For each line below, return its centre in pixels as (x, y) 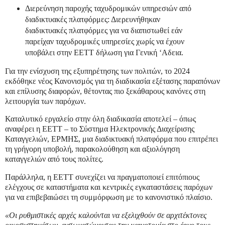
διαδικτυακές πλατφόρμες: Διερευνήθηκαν (92, 19)
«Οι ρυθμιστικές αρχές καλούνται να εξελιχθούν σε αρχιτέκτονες (106, 215)
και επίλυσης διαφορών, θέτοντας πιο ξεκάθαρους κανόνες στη (105, 91)
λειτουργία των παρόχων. (45, 101)
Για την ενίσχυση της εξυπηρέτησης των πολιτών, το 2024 (97, 71)
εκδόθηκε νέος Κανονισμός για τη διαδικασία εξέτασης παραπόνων (113, 81)
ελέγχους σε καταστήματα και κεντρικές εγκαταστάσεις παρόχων (109, 187)
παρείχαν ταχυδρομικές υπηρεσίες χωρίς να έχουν (104, 41)
